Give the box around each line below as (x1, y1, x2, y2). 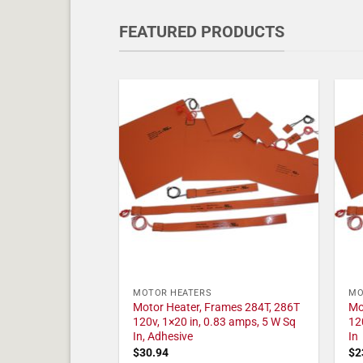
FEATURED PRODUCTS (119, 21, 284, 41)
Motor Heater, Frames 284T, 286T (133, 301, 301, 315)
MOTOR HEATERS (133, 288, 212, 299)
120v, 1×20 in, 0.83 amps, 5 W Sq (133, 315, 297, 330)
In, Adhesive (133, 330, 194, 344)
